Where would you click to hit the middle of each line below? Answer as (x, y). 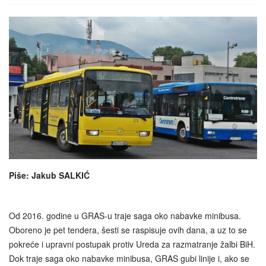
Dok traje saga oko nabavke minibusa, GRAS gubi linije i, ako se (129, 259)
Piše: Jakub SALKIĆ (49, 175)
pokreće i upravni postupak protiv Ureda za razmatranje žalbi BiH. (132, 244)
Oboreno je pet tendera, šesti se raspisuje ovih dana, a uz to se (128, 230)
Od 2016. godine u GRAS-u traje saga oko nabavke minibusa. (125, 216)
